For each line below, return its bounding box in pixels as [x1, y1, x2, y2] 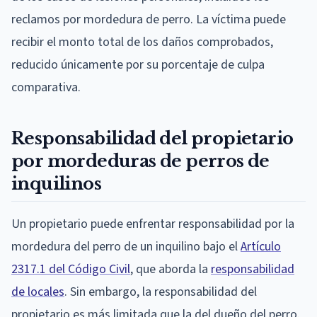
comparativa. [11, 78, 81, 96]
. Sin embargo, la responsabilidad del [64, 282, 257, 301]
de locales [11, 282, 64, 301]
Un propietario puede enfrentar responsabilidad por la [11, 214, 294, 233]
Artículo [241, 237, 281, 255]
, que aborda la [130, 260, 211, 278]
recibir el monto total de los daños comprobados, [11, 33, 273, 51]
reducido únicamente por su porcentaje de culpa [11, 55, 265, 74]
